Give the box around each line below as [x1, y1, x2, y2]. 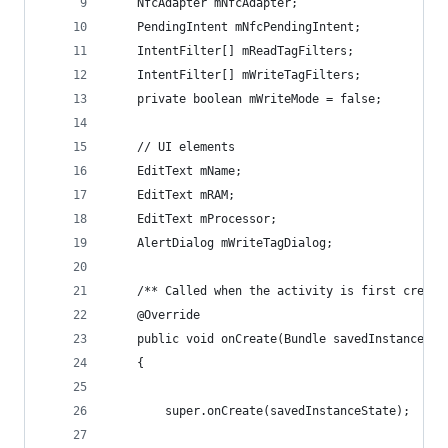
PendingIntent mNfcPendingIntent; [109, 20, 361, 34]
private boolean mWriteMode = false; [109, 92, 382, 106]
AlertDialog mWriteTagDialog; [109, 236, 333, 250]
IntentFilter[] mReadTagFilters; [109, 44, 354, 58]
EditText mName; [109, 164, 242, 178]
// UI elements [109, 140, 235, 154]
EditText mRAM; [109, 188, 235, 202]
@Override [109, 308, 200, 322]
